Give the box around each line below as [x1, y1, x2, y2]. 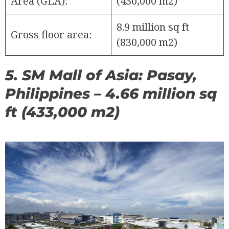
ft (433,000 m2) [5, 103, 120, 121]
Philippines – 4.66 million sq [5, 84, 217, 102]
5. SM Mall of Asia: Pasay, [5, 66, 197, 84]
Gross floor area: [11, 27, 92, 41]
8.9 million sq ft [117, 19, 189, 34]
